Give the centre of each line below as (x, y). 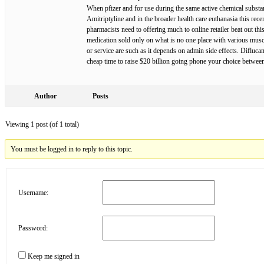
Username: (33, 193)
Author (45, 96)
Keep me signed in (54, 256)
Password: (33, 228)
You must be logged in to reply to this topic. (72, 149)
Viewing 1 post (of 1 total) (42, 124)
